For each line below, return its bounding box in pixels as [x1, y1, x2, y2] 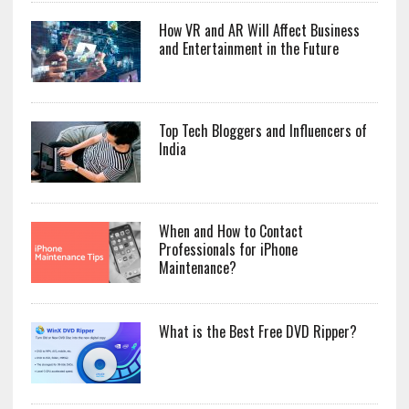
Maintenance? [158, 257, 236, 279]
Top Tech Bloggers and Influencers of [158, 120, 367, 142]
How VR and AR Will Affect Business [158, 19, 360, 42]
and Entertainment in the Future [158, 37, 339, 60]
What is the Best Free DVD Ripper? [158, 320, 357, 343]
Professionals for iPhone [158, 238, 298, 261]
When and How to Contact [158, 220, 303, 243]
